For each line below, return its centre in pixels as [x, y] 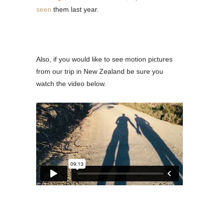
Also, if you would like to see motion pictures [104, 59]
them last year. [75, 9]
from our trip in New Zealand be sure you [100, 71]
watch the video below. [71, 83]
